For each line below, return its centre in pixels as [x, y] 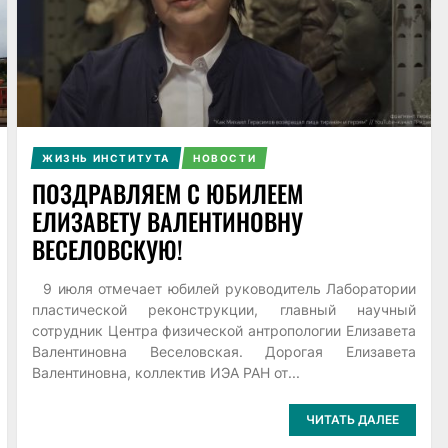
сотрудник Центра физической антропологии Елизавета [224, 330]
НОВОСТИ [224, 157]
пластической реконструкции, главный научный [224, 309]
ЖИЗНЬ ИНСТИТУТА [105, 157]
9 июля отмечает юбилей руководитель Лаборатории [224, 288]
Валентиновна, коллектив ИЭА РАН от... [165, 372]
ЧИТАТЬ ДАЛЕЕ [353, 420]
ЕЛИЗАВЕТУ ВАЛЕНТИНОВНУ [167, 220]
